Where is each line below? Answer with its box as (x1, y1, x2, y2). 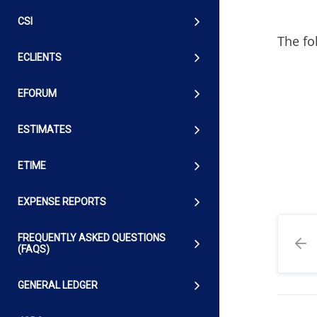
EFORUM (18, 88, 57, 100)
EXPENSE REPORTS (18, 196, 106, 208)
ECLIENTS (18, 52, 62, 64)
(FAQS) (18, 243, 50, 255)
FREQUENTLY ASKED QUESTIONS (18, 232, 166, 244)
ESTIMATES (18, 124, 71, 136)
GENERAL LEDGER (18, 279, 98, 292)
